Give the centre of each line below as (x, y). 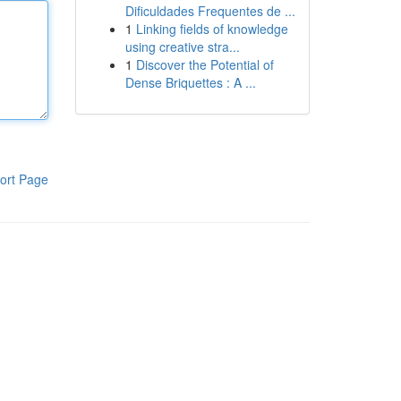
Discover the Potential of (205, 64)
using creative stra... (182, 47)
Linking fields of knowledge (212, 29)
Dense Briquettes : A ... (190, 82)
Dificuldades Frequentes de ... (210, 11)
